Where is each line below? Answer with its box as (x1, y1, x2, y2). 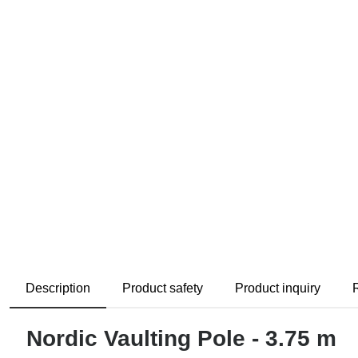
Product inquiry (235, 281, 320, 296)
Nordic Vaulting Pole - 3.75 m (26, 326, 336, 352)
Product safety (122, 281, 203, 296)
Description (26, 281, 90, 296)
